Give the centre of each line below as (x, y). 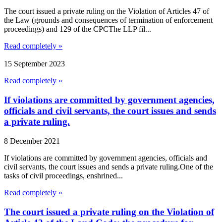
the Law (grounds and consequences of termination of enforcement (108, 20)
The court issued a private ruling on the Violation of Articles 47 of (107, 11)
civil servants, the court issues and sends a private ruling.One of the (109, 166)
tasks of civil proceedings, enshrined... (63, 175)
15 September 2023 (34, 64)
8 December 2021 (32, 141)
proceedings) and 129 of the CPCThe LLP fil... (78, 29)
